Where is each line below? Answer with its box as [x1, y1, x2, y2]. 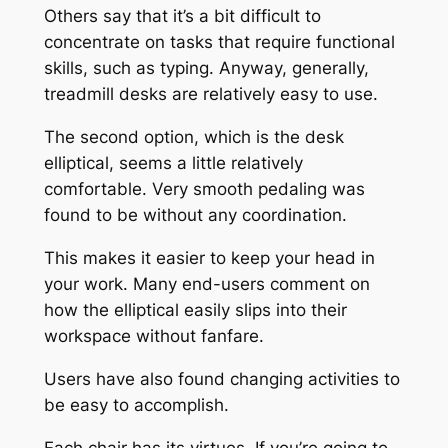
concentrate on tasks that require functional [43, 32, 395, 53]
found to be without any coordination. [43, 205, 347, 226]
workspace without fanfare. [43, 326, 264, 347]
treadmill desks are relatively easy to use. [43, 84, 378, 105]
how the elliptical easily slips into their [43, 300, 347, 321]
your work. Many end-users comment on [43, 274, 370, 295]
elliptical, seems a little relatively [43, 153, 303, 174]
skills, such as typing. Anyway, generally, [43, 58, 369, 79]
